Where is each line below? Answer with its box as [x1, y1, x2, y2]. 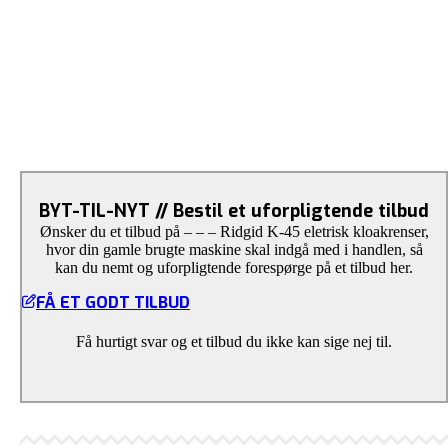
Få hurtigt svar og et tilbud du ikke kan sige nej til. [76, 333, 392, 350]
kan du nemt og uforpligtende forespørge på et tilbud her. [55, 259, 413, 276]
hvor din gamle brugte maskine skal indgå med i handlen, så [45, 241, 423, 258]
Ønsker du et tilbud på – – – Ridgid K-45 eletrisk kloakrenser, [39, 223, 429, 240]
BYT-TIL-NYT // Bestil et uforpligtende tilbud [39, 199, 429, 223]
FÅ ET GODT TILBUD [36, 292, 190, 313]
